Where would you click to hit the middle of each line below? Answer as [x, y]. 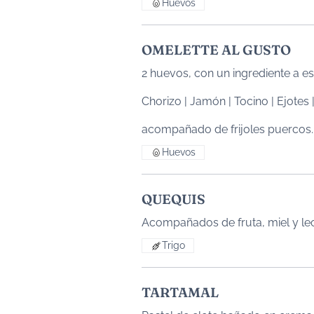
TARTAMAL [180, 292]
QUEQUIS [173, 199]
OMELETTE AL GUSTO [216, 50]
